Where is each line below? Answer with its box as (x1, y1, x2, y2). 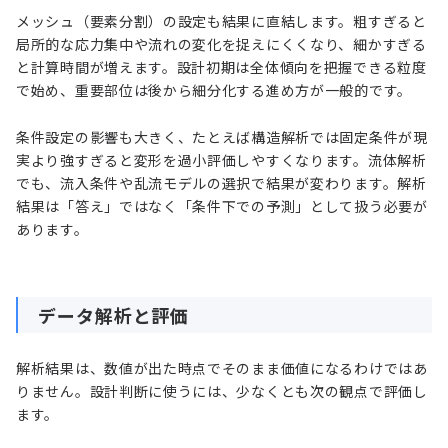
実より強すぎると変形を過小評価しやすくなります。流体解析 (16, 150, 427, 171)
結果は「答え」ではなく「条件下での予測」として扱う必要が (16, 196, 428, 217)
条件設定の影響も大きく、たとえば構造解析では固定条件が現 (16, 127, 428, 148)
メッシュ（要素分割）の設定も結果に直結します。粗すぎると (16, 11, 427, 32)
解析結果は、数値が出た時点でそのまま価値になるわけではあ (16, 358, 428, 379)
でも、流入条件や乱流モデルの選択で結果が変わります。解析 (16, 173, 427, 194)
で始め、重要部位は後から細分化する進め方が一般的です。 (16, 80, 412, 101)
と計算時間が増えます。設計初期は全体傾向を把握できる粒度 (16, 57, 427, 78)
